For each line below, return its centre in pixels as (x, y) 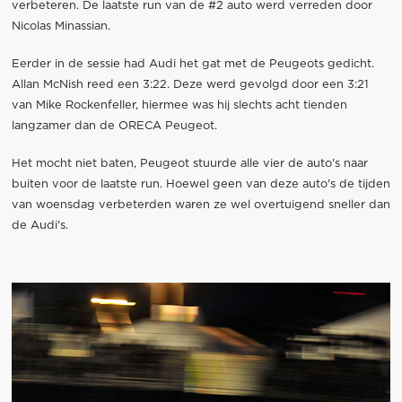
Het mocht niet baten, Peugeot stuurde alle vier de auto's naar (189, 164)
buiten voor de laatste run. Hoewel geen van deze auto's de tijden (201, 185)
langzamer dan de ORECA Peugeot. (114, 127)
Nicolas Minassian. (61, 26)
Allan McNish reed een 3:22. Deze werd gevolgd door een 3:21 (190, 85)
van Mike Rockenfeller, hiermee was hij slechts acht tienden (179, 106)
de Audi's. (39, 226)
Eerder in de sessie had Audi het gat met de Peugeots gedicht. (192, 65)
